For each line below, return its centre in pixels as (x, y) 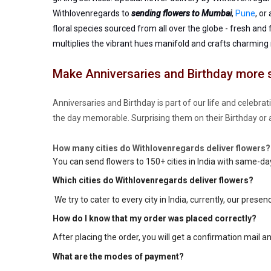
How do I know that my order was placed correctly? (155, 218)
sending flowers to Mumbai (181, 13)
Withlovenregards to (92, 13)
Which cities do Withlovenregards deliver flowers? (153, 181)
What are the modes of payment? (118, 256)
